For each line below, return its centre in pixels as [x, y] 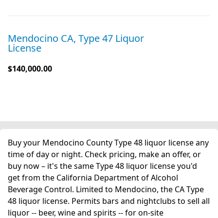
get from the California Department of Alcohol [93, 178]
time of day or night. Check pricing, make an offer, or [104, 154]
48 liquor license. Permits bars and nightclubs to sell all [109, 201]
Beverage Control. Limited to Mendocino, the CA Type [106, 189]
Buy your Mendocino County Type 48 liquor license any [108, 143]
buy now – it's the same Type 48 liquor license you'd [102, 166]
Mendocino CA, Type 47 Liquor [76, 38]
